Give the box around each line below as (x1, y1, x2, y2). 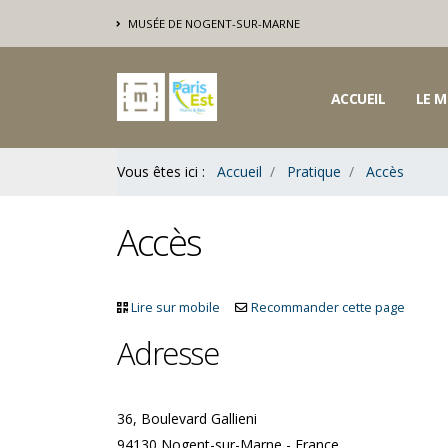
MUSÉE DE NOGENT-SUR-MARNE (125, 15, 300, 31)
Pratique (287, 162, 341, 181)
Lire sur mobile (131, 299, 220, 316)
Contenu (24, 13, 76, 31)
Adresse (117, 332, 219, 374)
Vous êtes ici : (117, 162, 209, 181)
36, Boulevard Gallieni (117, 409, 257, 428)
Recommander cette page (251, 299, 405, 316)
